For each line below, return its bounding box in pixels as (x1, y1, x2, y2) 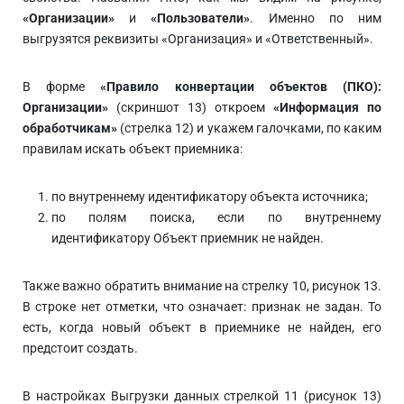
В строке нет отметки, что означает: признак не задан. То (23, 298, 381, 314)
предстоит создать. (23, 340, 138, 355)
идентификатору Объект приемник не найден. (51, 230, 324, 245)
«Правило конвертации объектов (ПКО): (100, 78, 382, 94)
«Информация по (273, 99, 381, 115)
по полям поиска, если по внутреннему (51, 209, 381, 225)
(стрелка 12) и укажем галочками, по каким (117, 120, 381, 135)
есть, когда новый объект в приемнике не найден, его (23, 319, 381, 335)
